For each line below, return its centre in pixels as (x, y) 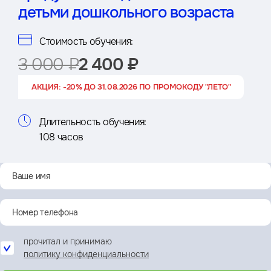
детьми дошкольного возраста (126, 13)
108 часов (62, 137)
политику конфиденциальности (86, 254)
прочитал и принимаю (68, 242)
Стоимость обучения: (86, 42)
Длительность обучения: (93, 122)
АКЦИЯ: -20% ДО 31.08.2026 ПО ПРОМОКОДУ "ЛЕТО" (131, 87)
